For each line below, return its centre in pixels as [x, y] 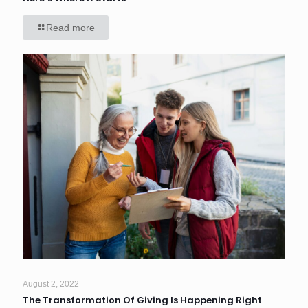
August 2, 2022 [51, 284]
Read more [70, 28]
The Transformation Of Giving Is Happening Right [142, 300]
